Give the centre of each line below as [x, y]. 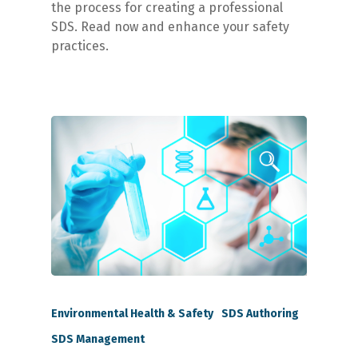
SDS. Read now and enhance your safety [170, 27]
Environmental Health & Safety [132, 313]
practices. [80, 46]
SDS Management [98, 339]
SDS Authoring [260, 313]
